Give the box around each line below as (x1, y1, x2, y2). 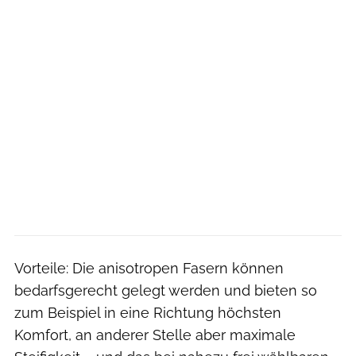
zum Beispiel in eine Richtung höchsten (14, 304, 281, 321)
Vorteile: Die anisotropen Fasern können (14, 259, 284, 277)
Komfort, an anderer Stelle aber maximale (14, 326, 296, 343)
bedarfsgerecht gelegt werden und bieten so (14, 281, 317, 299)
